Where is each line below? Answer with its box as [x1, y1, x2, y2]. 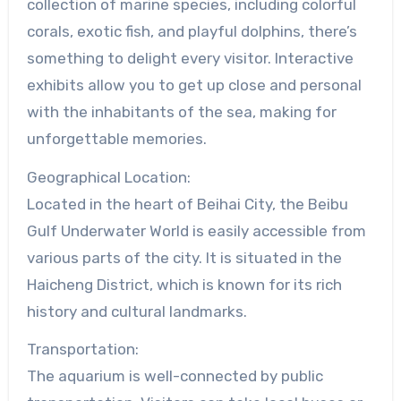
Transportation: [26, 340, 139, 359]
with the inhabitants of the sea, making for [26, 102, 337, 121]
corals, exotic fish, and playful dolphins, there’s [26, 21, 357, 40]
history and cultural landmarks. [26, 302, 247, 320]
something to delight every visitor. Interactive [26, 48, 354, 67]
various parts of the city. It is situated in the [26, 248, 342, 267]
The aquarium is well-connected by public [26, 367, 323, 386]
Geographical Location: [26, 167, 191, 186]
